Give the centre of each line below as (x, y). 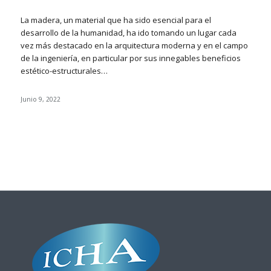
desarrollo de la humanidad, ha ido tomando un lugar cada (128, 33)
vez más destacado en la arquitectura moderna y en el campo (134, 46)
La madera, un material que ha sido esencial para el (116, 20)
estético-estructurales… (64, 71)
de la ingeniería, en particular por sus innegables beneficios (130, 58)
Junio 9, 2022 (40, 100)
